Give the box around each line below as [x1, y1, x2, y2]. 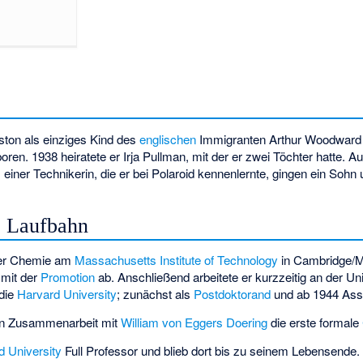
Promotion [41, 268, 96, 286]
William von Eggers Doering [121, 313, 268, 331]
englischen [139, 130, 197, 147]
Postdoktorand [194, 285, 271, 303]
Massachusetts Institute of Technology [75, 251, 279, 269]
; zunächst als [117, 285, 194, 303]
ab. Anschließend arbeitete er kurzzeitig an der [95, 268, 347, 286]
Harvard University [17, 285, 117, 303]
